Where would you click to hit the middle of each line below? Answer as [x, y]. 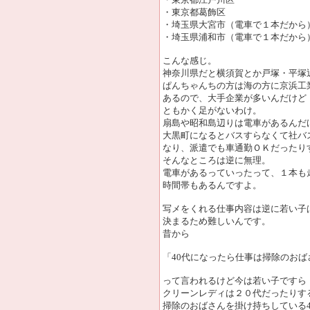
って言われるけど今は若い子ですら [235, 281]
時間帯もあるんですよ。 [212, 185]
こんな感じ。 [190, 61]
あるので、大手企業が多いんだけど [235, 98]
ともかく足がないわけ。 [212, 110]
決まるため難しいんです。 [217, 221]
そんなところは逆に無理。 [217, 160]
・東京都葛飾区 [194, 12]
